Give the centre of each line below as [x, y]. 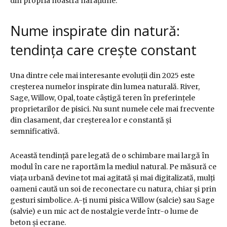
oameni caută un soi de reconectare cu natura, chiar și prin [113, 189]
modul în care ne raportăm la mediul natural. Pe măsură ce [113, 167]
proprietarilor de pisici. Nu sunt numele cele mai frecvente [112, 109]
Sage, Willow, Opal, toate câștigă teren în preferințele [103, 98]
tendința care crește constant [103, 50]
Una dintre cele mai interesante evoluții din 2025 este [102, 76]
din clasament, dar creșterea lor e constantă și [91, 120]
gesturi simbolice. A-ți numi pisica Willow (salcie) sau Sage [112, 200]
